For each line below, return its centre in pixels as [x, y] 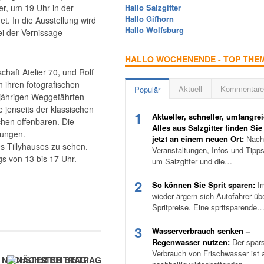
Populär [147, 89]
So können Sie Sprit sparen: [204, 185]
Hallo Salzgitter [153, 7]
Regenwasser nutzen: [191, 242]
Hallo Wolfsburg [154, 30]
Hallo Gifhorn [149, 19]
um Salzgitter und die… [192, 161]
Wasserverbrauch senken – [201, 231]
